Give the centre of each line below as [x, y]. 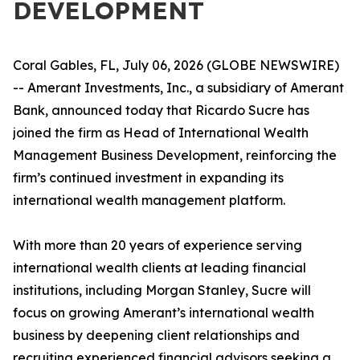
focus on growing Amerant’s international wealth [164, 313]
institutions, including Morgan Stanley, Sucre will [162, 290]
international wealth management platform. [149, 200]
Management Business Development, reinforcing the [175, 155]
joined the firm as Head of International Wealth [161, 133]
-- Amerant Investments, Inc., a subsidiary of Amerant [178, 88]
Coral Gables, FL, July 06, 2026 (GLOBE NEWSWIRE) [176, 65]
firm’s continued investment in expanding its [148, 178]
